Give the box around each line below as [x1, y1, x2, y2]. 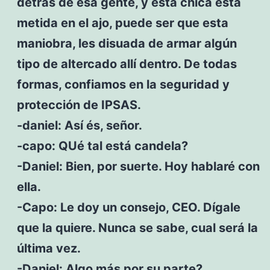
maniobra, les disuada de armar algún [16, 36, 237, 51]
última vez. [16, 240, 81, 256]
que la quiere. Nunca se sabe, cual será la [16, 220, 258, 235]
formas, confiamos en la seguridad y [16, 77, 230, 92]
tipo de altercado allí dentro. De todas [16, 56, 237, 71]
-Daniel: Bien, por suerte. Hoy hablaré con [16, 159, 260, 174]
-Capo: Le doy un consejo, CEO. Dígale [16, 199, 240, 215]
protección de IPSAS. [16, 97, 141, 112]
